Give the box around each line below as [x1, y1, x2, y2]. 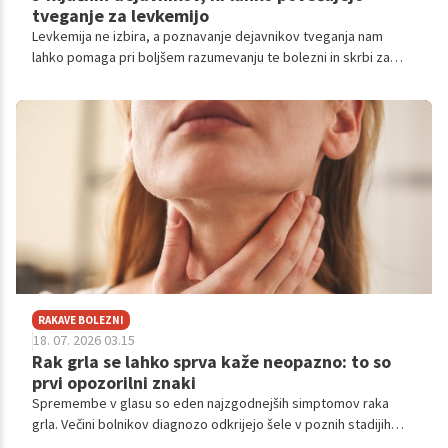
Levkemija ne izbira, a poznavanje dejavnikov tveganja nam [32, 26, 383, 45]
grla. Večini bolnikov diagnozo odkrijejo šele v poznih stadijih [32, 414, 391, 433]
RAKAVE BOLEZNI [38, 312, 124, 327]
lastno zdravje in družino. [32, 68, 180, 87]
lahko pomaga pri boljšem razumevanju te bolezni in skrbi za [32, 47, 390, 66]
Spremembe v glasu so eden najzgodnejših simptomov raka [32, 393, 389, 412]
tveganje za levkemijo [32, 3, 209, 27]
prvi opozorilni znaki [32, 370, 196, 394]
